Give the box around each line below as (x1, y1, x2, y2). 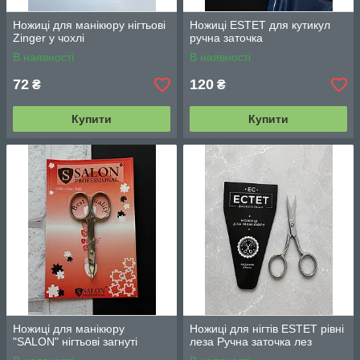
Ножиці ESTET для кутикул (190, 18, 330, 31)
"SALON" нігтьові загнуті (13, 335, 137, 348)
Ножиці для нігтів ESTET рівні (190, 322, 344, 335)
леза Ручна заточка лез (190, 335, 312, 348)
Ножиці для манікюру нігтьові (13, 18, 166, 31)
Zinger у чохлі (13, 31, 84, 44)
